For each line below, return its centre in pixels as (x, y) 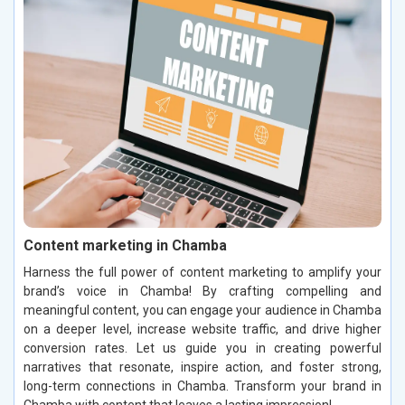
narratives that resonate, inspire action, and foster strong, (202, 367)
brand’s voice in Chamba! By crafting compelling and (202, 291)
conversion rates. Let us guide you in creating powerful (202, 348)
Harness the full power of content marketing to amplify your (202, 272)
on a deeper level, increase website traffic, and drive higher (202, 329)
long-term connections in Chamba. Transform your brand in (202, 386)
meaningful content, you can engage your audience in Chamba (202, 310)
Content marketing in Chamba (125, 245)
